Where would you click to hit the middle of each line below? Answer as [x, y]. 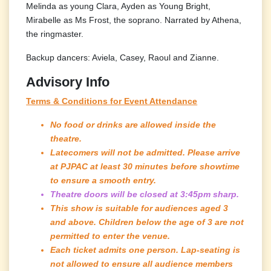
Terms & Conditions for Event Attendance [112, 101]
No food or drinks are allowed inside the [133, 124]
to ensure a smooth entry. [103, 180]
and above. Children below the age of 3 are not [147, 222]
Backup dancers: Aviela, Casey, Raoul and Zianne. [123, 57]
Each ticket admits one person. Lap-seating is [145, 250]
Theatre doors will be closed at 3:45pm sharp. [146, 194]
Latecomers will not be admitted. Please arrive [145, 152]
